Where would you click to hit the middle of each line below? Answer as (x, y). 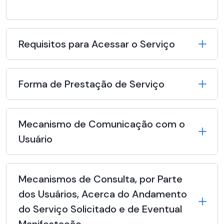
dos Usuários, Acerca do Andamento (103, 194)
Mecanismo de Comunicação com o (102, 124)
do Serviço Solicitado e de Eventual (100, 209)
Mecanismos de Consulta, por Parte (100, 179)
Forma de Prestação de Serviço (91, 84)
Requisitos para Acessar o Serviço (97, 44)
